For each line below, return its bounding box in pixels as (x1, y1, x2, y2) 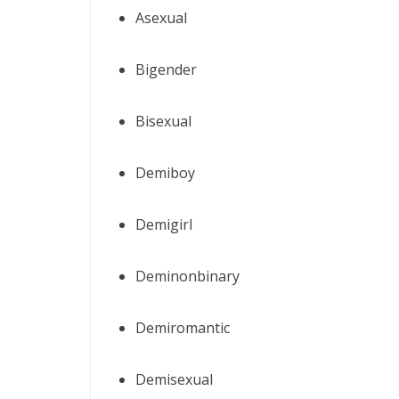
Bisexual (135, 110, 191, 131)
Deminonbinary (135, 265, 240, 286)
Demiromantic (135, 317, 230, 338)
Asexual (135, 7, 187, 28)
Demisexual (135, 369, 213, 389)
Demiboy (135, 162, 195, 183)
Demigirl (135, 214, 192, 234)
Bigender (135, 59, 197, 79)
